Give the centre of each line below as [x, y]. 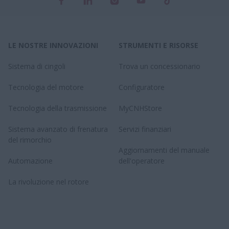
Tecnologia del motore [46, 87]
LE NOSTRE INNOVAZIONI [53, 45]
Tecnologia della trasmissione [58, 108]
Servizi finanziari [145, 129]
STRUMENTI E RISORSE [158, 45]
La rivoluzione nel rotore [49, 182]
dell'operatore [142, 161]
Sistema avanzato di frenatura [58, 129]
